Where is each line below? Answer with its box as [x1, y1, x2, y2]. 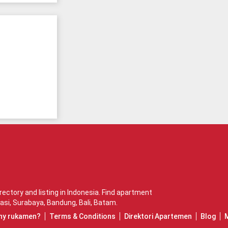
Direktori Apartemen [124, 212, 192, 220]
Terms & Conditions [49, 212, 116, 220]
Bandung [47, 198, 76, 207]
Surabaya [13, 198, 44, 207]
